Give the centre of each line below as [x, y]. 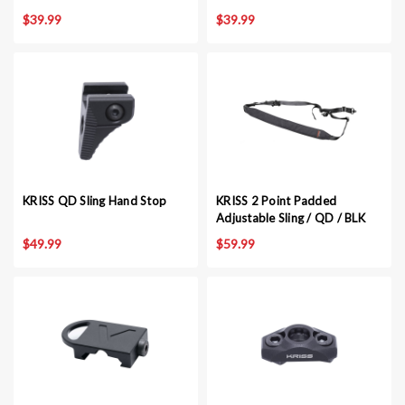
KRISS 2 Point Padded [276, 201]
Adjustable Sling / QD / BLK [291, 218]
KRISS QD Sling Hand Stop [94, 201]
